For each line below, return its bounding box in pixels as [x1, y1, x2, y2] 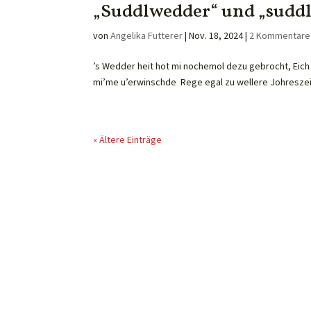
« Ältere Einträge [93, 133, 162, 146]
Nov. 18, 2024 [189, 29, 244, 42]
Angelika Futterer [110, 29, 183, 42]
